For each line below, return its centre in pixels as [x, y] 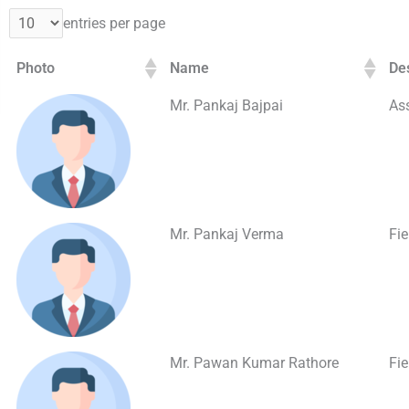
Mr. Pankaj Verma [227, 234]
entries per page [114, 23]
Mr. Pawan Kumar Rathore [254, 363]
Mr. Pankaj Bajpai [226, 105]
